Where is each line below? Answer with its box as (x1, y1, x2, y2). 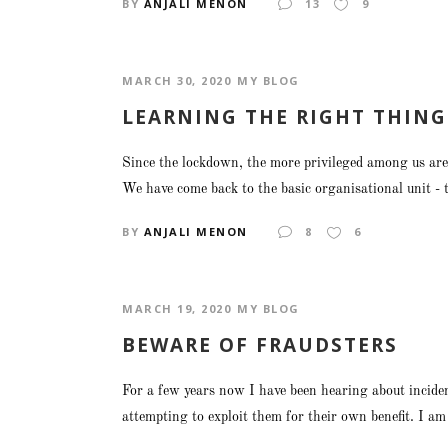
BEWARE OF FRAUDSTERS (122, 331, 398, 358)
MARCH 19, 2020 (122, 300, 231, 316)
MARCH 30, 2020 (122, 72, 231, 88)
